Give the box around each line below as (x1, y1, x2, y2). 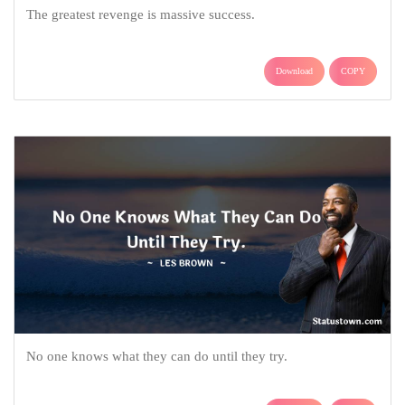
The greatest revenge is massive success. (25, 6, 255, 22)
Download (276, 65, 313, 76)
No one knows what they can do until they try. (25, 349, 287, 364)
